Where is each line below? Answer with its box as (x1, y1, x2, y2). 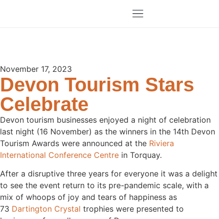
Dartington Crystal (12, 204, 81, 214)
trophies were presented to (81, 204, 184, 214)
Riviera (149, 138, 174, 148)
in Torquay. (119, 150, 162, 160)
